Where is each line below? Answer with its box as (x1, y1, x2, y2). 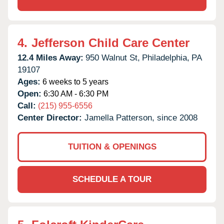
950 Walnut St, (85, 52, 140, 62)
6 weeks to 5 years (40, 77, 108, 86)
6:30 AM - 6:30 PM (41, 89, 108, 98)
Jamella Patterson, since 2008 (84, 112, 197, 122)
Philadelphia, (142, 52, 189, 62)
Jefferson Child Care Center (31, 35, 189, 49)
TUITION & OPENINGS (67, 141, 156, 151)
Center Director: (17, 112, 84, 122)
